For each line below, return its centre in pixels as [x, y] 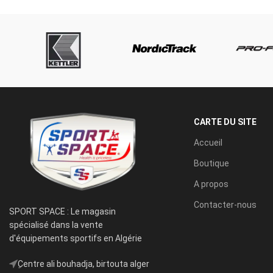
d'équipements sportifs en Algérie [76, 239]
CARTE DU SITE [225, 122]
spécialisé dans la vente [56, 225]
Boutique [211, 163]
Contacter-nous [225, 204]
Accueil [208, 142]
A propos [211, 184]
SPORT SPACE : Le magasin [62, 212]
